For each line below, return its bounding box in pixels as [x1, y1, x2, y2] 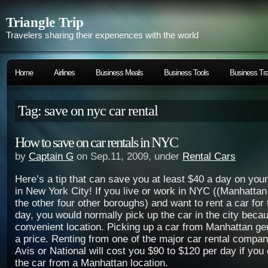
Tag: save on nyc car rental [18, 103, 158, 118]
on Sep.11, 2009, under [74, 151, 182, 162]
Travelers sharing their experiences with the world [6, 31, 199, 40]
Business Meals [96, 68, 143, 77]
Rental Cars [182, 151, 236, 162]
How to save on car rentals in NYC [15, 134, 178, 150]
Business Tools [164, 68, 209, 77]
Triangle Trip [6, 15, 84, 30]
